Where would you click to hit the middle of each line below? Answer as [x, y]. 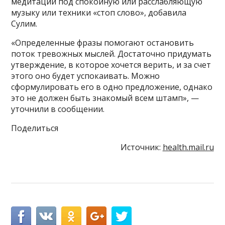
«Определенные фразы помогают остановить [103, 42]
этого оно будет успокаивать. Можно [86, 76]
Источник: [141, 147]
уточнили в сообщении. [58, 109]
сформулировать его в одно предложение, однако [112, 87]
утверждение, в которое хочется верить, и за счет [111, 65]
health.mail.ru [188, 147]
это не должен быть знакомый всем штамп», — [105, 98]
